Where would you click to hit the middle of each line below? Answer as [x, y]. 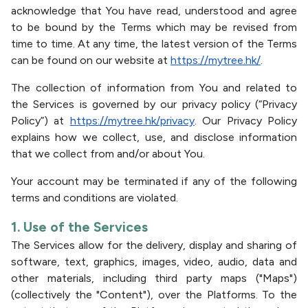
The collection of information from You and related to [154, 88]
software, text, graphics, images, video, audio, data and [154, 262]
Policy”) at [41, 121]
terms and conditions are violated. [95, 198]
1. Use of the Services [79, 227]
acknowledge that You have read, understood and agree [154, 11]
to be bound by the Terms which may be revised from [154, 27]
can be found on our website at [91, 60]
